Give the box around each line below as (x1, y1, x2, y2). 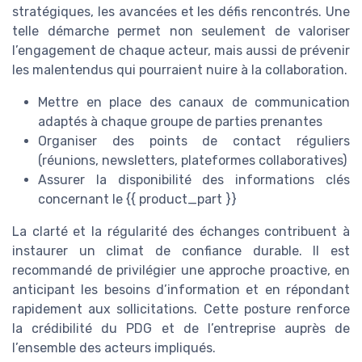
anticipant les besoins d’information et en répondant (12, 281, 350, 297)
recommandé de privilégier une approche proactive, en (12, 262, 350, 278)
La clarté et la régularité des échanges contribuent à (12, 223, 350, 239)
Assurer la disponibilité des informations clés (38, 171, 350, 187)
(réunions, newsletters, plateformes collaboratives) (38, 152, 347, 168)
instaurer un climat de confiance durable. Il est (12, 242, 350, 259)
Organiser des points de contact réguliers (38, 133, 350, 149)
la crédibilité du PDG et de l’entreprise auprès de (12, 320, 350, 336)
